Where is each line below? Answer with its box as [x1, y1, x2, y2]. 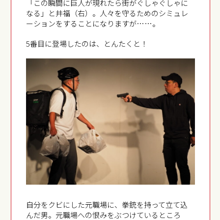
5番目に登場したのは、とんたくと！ [26, 38, 148, 49]
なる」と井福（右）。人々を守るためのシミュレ [26, 7, 189, 18]
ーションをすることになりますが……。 [26, 18, 160, 28]
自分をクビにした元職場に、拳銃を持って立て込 [26, 199, 188, 210]
